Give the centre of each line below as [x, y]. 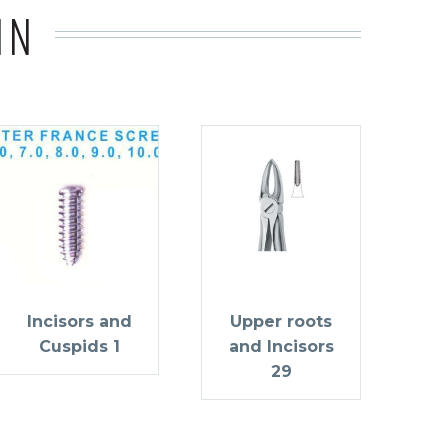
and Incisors [281, 346]
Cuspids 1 [79, 346]
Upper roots [281, 321]
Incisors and [79, 321]
